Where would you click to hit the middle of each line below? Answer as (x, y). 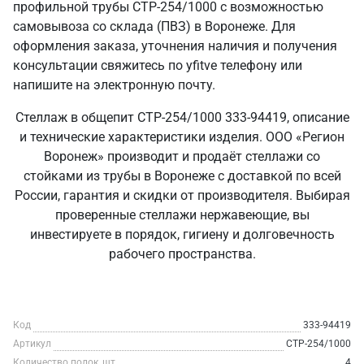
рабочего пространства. (182, 254)
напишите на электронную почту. (114, 85)
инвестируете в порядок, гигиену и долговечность (182, 234)
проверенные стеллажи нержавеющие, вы (182, 215)
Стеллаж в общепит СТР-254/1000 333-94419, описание (182, 117)
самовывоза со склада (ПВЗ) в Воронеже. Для (154, 26)
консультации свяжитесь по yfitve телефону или (158, 65)
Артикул (32, 344)
